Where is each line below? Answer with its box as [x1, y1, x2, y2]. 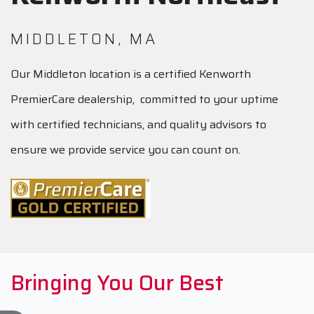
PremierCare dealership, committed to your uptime [11, 90, 278, 109]
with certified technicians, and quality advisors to [11, 116, 266, 134]
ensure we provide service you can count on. [11, 141, 240, 159]
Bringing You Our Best [11, 266, 228, 299]
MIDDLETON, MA [11, 27, 158, 51]
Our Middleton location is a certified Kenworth [11, 65, 251, 83]
